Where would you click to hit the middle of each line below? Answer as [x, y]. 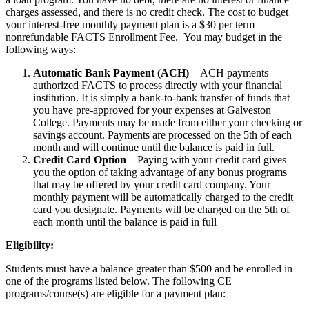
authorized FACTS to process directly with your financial [158, 85]
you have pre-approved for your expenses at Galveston [152, 110]
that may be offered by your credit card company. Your [152, 184]
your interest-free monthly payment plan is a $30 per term [130, 24]
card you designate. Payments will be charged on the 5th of [161, 209]
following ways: [41, 49]
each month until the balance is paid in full [125, 221]
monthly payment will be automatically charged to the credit [163, 197]
